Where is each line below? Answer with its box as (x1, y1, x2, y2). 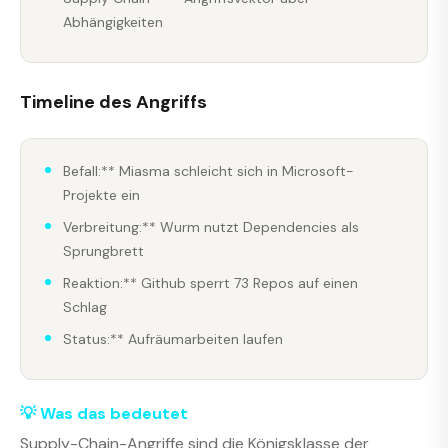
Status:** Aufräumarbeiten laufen (63, 329, 283, 348)
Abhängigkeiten (63, 13, 163, 32)
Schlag (63, 297, 107, 316)
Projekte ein (63, 185, 140, 204)
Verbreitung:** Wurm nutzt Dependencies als (63, 217, 359, 236)
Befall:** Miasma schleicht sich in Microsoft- (63, 161, 354, 180)
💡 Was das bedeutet (20, 403, 188, 425)
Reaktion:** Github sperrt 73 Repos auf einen (63, 273, 358, 292)
